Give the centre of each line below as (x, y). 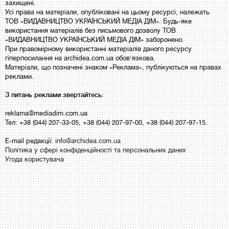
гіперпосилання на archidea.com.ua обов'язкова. (80, 58)
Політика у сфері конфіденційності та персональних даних (96, 150)
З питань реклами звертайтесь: (54, 95)
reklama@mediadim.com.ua (46, 113)
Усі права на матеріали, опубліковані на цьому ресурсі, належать (107, 12)
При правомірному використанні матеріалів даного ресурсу (98, 49)
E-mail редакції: (30, 141)
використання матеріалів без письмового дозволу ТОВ (90, 30)
